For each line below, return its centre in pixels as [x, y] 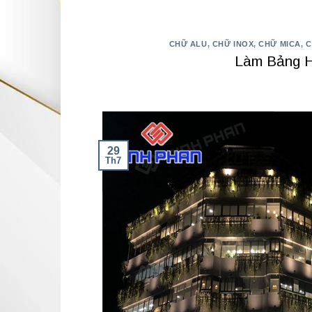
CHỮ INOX [233, 44]
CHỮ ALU [188, 44]
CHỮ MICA [280, 44]
